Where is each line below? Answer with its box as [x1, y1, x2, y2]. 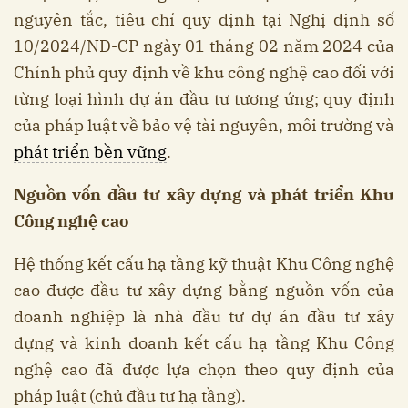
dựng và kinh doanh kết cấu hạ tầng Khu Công [14, 332, 394, 354]
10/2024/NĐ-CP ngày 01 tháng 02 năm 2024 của [14, 36, 394, 57]
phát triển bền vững [14, 141, 167, 163]
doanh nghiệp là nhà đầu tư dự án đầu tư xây [14, 306, 394, 328]
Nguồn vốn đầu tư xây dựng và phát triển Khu [14, 184, 394, 206]
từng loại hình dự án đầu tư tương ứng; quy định [14, 88, 394, 110]
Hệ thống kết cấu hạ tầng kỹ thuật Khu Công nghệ [14, 253, 394, 275]
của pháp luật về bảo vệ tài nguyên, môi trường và [14, 115, 394, 137]
